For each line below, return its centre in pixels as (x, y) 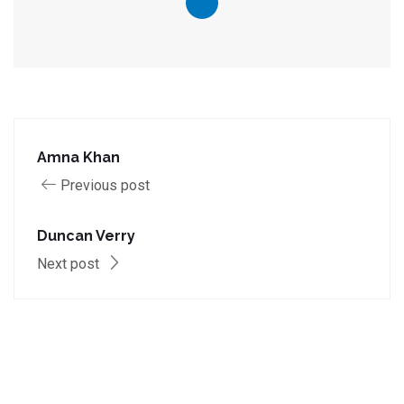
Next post (70, 264)
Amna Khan (78, 157)
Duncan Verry (86, 236)
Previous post (105, 185)
